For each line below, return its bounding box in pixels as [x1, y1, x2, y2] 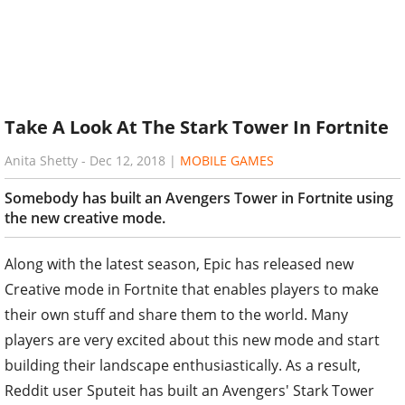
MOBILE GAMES [180, 151, 274, 169]
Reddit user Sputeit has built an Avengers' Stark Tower [5, 380, 374, 400]
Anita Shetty [5, 151, 81, 169]
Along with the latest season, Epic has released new [5, 253, 353, 274]
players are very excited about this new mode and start [5, 329, 380, 350]
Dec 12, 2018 [89, 151, 165, 169]
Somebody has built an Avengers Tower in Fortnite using [5, 187, 393, 208]
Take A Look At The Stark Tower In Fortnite [5, 115, 389, 140]
